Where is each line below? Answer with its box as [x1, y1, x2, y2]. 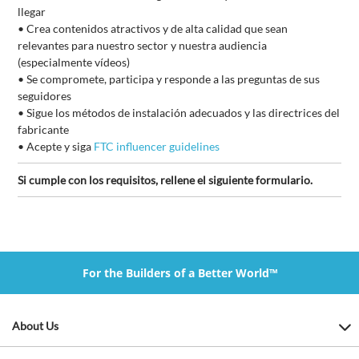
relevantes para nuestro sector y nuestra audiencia [18, 38, 268, 53]
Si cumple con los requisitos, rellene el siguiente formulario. [18, 173, 316, 188]
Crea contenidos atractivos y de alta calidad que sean [26, 22, 288, 36]
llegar [18, 5, 46, 19]
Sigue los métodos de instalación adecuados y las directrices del [26, 106, 341, 120]
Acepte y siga [26, 139, 95, 154]
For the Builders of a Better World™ [82, 265, 277, 281]
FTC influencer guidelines [94, 139, 223, 154]
